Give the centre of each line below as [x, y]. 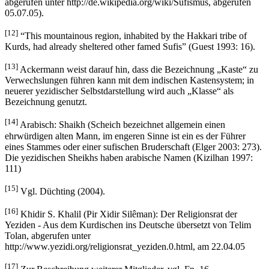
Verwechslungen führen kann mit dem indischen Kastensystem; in [129, 80]
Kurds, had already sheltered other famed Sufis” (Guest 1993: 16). [130, 47]
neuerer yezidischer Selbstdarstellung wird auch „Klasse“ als [119, 91]
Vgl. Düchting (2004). [62, 192]
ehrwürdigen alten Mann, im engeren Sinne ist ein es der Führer [125, 136]
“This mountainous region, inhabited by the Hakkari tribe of [132, 36]
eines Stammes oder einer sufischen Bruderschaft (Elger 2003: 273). [133, 147]
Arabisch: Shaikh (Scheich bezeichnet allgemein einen [122, 125]
